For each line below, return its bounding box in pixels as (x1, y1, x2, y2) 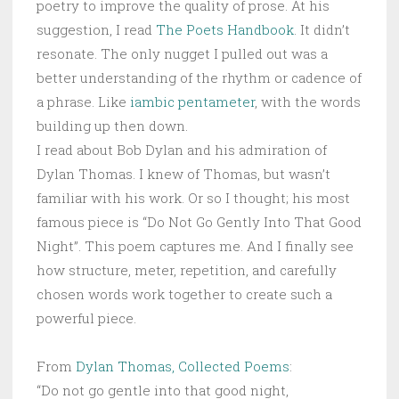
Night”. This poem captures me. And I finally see (37, 237, 354, 256)
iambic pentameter (130, 93, 255, 111)
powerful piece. (37, 309, 136, 328)
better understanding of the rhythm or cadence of (37, 69, 362, 87)
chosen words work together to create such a (37, 285, 332, 304)
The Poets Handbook (156, 20, 294, 39)
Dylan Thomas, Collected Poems (76, 357, 289, 376)
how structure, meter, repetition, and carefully (37, 261, 337, 280)
